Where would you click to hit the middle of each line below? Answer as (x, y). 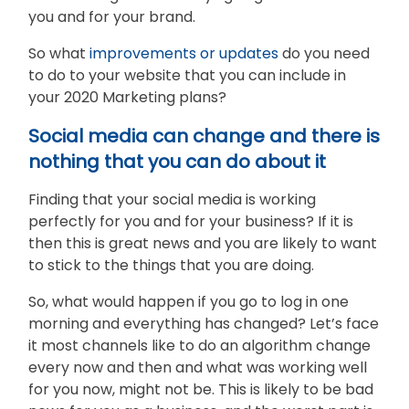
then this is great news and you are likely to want (203, 243)
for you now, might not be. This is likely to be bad (201, 389)
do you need (324, 53)
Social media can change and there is (204, 136)
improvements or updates (184, 53)
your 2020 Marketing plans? (127, 97)
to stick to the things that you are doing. (173, 265)
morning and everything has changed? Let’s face (204, 323)
